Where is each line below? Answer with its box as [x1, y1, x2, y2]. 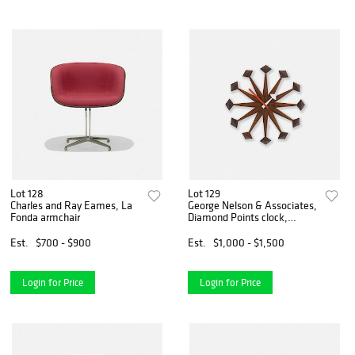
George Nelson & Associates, [188, 197, 318, 212]
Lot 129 [188, 185, 221, 200]
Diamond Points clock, [188, 209, 288, 224]
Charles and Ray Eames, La [10, 197, 132, 212]
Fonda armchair [10, 209, 80, 224]
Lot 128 [10, 185, 44, 200]
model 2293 [188, 221, 242, 236]
